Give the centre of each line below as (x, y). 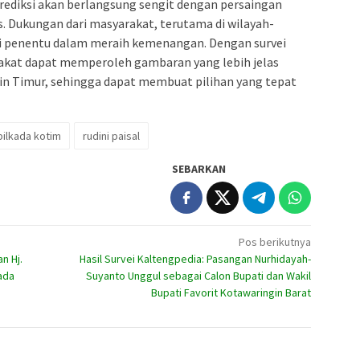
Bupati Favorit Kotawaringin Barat (231, 292)
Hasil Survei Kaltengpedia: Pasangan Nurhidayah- (196, 258)
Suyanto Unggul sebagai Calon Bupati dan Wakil (199, 275)
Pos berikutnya (275, 241)
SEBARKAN (199, 168)
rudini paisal (111, 135)
